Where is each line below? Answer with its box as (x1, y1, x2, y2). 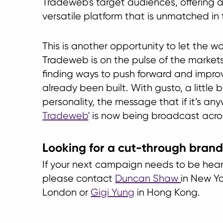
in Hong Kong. (134, 187, 201, 198)
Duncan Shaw (115, 173, 181, 184)
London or (42, 187, 91, 198)
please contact (42, 173, 115, 184)
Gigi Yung (91, 187, 135, 198)
